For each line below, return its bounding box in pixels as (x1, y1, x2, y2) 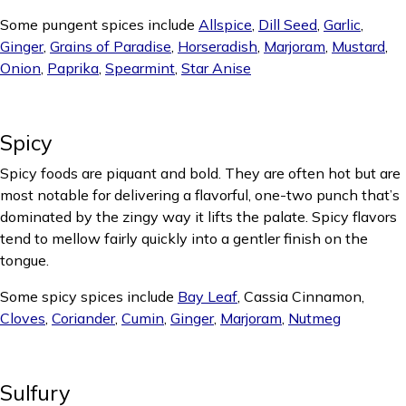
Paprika (47, 59, 99, 77)
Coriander (52, 309, 115, 327)
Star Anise (181, 59, 251, 77)
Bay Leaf (178, 287, 237, 305)
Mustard (332, 37, 385, 55)
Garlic (324, 15, 361, 34)
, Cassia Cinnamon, (237, 287, 364, 305)
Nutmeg (288, 309, 341, 327)
